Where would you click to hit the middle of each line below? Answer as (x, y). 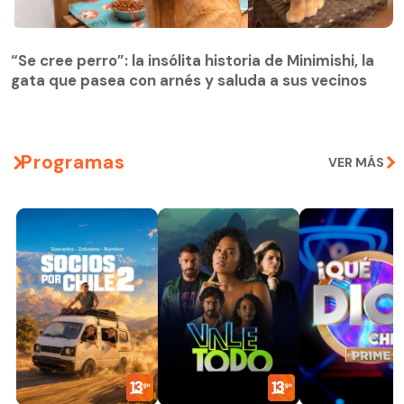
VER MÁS (356, 163)
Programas (73, 162)
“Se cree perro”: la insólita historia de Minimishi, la (193, 60)
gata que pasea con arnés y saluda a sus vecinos (189, 80)
